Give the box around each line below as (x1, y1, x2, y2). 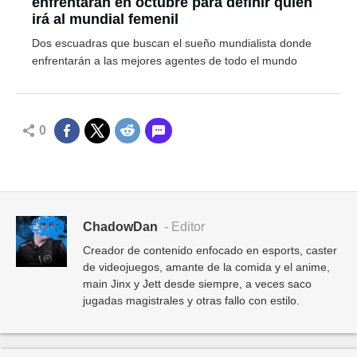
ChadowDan (83, 219, 158, 233)
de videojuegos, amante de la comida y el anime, (83, 260, 330, 273)
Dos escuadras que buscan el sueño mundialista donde (32, 36, 312, 49)
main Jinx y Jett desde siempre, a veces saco (83, 277, 312, 290)
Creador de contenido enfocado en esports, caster (83, 243, 337, 257)
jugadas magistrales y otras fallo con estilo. (83, 293, 300, 307)
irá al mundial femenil (32, 10, 178, 27)
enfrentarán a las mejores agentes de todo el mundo (32, 53, 297, 67)
